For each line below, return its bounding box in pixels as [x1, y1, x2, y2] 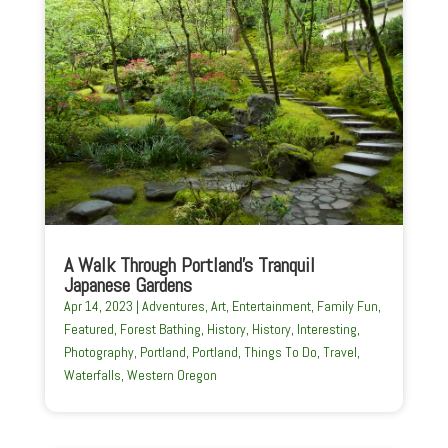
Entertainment [231, 296, 311, 315]
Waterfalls [63, 365, 121, 384]
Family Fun [316, 296, 378, 315]
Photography [63, 342, 134, 361]
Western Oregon [126, 365, 217, 384]
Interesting [296, 319, 357, 338]
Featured [63, 319, 114, 338]
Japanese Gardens [63, 271, 192, 298]
